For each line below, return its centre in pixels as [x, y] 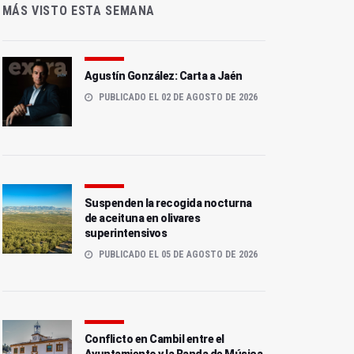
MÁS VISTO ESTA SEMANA [79, 11]
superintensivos [126, 233]
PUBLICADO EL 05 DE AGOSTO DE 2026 [177, 255]
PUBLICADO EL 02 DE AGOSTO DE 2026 [177, 98]
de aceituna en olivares [142, 218]
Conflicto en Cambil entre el [154, 339]
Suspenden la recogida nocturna [168, 203]
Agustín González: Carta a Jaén [163, 76]
